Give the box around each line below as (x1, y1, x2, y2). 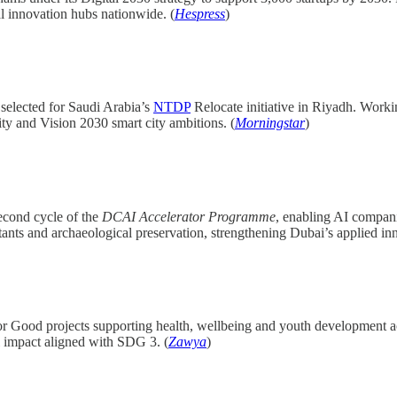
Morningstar (235, 115, 305, 131)
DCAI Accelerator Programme (102, 208, 276, 224)
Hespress (175, 5, 225, 21)
